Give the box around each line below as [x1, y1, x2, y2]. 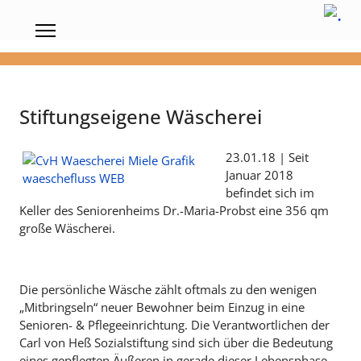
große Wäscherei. [19, 220, 115, 236]
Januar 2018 [226, 167, 293, 183]
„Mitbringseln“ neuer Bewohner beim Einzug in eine [19, 299, 305, 315]
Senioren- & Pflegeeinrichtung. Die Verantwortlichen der [19, 317, 330, 333]
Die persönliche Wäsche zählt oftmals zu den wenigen [19, 281, 317, 297]
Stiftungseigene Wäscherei [19, 103, 262, 130]
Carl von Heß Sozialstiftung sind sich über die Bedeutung [19, 334, 333, 351]
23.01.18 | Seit [226, 149, 309, 165]
